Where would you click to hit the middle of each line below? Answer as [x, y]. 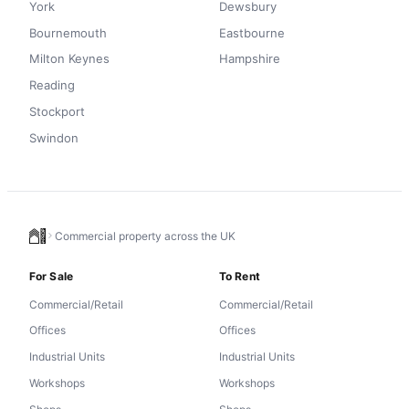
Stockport [57, 112]
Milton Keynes [69, 59]
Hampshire [250, 59]
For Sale [51, 276]
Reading [52, 85]
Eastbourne [252, 32]
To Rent [240, 276]
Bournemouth [68, 32]
